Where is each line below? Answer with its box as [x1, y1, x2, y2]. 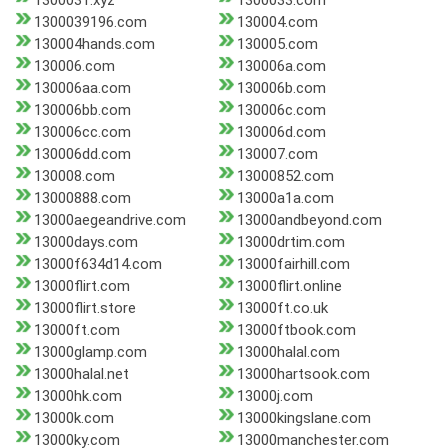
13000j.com [236, 387, 313, 406]
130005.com [236, 35, 318, 54]
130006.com [34, 57, 115, 76]
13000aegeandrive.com [34, 211, 186, 230]
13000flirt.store [34, 299, 136, 318]
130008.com [34, 167, 115, 186]
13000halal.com [236, 343, 340, 362]
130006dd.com [34, 145, 131, 164]
